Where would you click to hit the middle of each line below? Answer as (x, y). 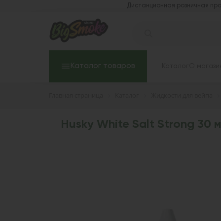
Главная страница (76, 95)
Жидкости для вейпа (182, 95)
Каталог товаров (103, 66)
